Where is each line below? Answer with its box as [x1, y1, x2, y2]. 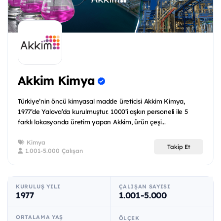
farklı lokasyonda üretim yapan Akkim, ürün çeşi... [18, 118, 166, 126]
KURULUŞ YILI [16, 183, 61, 190]
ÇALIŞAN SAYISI [118, 183, 171, 190]
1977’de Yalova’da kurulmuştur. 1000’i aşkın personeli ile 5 [18, 108, 188, 116]
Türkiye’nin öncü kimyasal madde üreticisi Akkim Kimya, [18, 97, 185, 106]
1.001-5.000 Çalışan [23, 147, 83, 155]
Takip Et [167, 143, 190, 150]
